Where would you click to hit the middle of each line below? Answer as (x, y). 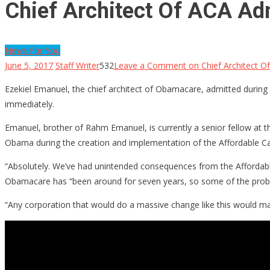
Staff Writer (77, 65)
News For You (33, 50)
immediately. (30, 104)
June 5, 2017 (29, 65)
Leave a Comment (150, 65)
